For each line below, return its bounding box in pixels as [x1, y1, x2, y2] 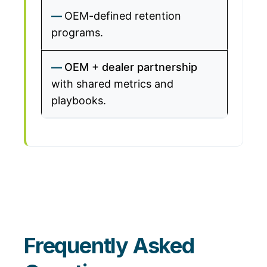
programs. [51, 26, 103, 39]
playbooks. [51, 94, 106, 107]
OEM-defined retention [64, 10, 181, 22]
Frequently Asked [24, 232, 194, 259]
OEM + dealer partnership [64, 61, 197, 73]
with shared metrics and [51, 77, 173, 90]
